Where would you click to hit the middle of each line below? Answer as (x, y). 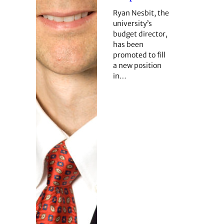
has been (128, 44)
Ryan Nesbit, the (141, 13)
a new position (137, 65)
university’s (132, 23)
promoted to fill (139, 55)
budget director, (140, 34)
